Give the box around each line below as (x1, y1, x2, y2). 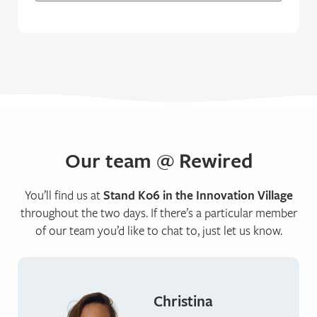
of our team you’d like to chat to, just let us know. (35, 222, 282, 239)
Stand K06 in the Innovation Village (103, 187, 293, 204)
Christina (154, 290, 213, 312)
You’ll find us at (24, 187, 103, 204)
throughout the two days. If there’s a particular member (20, 204, 297, 221)
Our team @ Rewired (64, 146, 253, 175)
